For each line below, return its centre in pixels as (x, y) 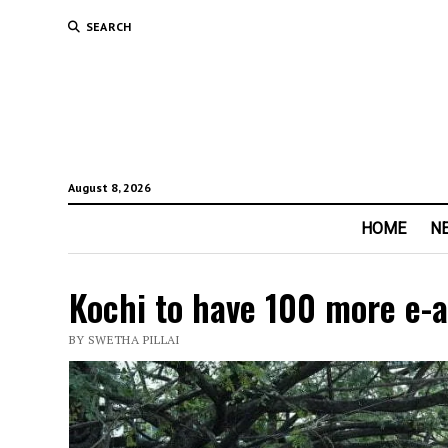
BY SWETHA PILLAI (124, 340)
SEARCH (108, 26)
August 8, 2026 (109, 188)
